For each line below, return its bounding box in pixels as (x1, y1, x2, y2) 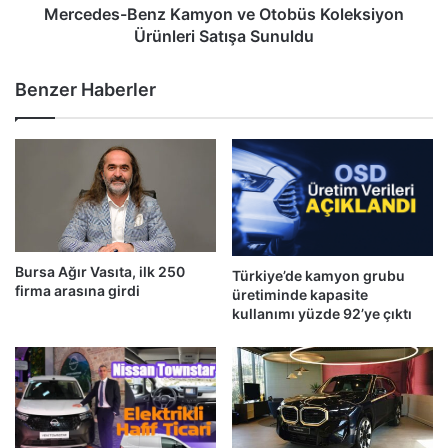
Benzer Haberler (15, 78, 156, 100)
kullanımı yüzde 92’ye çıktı (232, 305, 412, 323)
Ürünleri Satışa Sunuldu (134, 25, 314, 46)
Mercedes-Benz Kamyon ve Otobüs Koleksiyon (44, 3, 404, 24)
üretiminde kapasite (232, 286, 368, 304)
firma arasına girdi (15, 281, 140, 299)
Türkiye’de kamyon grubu (232, 267, 405, 285)
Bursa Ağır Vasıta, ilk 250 (15, 262, 185, 280)
